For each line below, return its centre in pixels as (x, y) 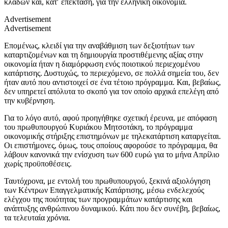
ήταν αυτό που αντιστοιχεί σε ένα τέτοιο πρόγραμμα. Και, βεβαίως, (112, 82)
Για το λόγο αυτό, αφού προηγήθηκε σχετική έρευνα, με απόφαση (110, 118)
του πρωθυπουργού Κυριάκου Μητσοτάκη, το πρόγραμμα (98, 127)
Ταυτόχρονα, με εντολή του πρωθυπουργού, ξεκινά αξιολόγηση (107, 181)
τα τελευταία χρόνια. (37, 218)
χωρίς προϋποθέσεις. (38, 164)
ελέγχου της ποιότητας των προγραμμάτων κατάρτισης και (98, 199)
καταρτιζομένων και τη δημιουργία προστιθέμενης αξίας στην (104, 55)
